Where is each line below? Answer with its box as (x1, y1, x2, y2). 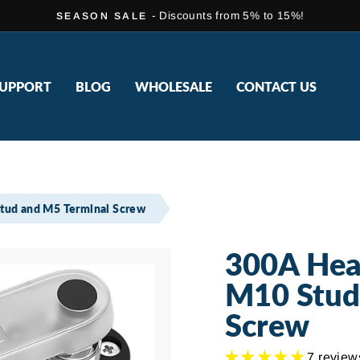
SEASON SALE (55, 10, 148, 22)
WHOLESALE (135, 78, 212, 94)
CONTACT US (236, 78, 317, 94)
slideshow (185, 46, 246, 59)
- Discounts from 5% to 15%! (151, 10, 305, 22)
